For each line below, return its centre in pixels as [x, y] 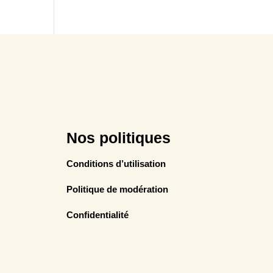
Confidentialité [98, 215]
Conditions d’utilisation [116, 164]
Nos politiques [119, 138]
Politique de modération [118, 190]
